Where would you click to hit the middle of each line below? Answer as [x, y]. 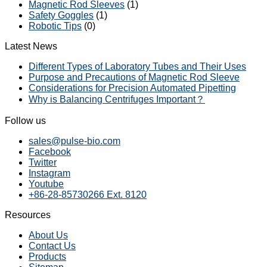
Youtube [46, 184]
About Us [48, 235]
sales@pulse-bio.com [74, 141]
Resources [28, 215]
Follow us [25, 121]
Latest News [31, 46]
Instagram [49, 173]
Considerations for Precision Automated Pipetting [132, 88]
